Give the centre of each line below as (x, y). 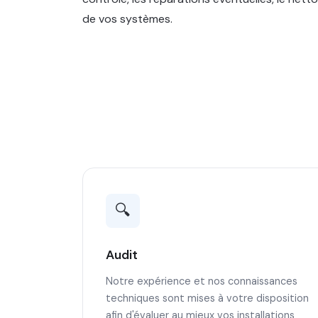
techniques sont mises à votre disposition (207, 298)
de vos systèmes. (127, 19)
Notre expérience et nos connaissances (202, 281)
